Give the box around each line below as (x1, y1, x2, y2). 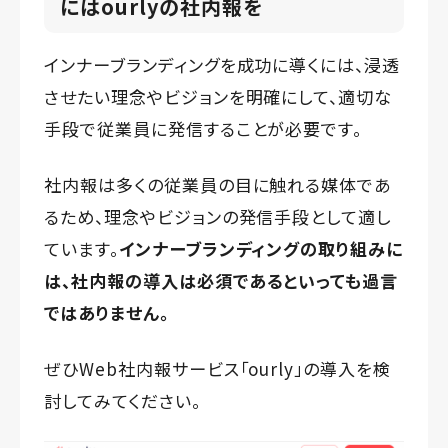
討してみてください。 (44, 388, 201, 414)
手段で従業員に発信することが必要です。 (44, 116, 363, 142)
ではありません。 (44, 300, 169, 326)
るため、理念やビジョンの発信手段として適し (44, 204, 392, 230)
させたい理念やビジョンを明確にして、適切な (44, 84, 393, 110)
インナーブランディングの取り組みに (118, 236, 404, 262)
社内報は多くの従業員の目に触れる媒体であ (44, 172, 393, 198)
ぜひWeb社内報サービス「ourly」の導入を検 (44, 356, 392, 382)
